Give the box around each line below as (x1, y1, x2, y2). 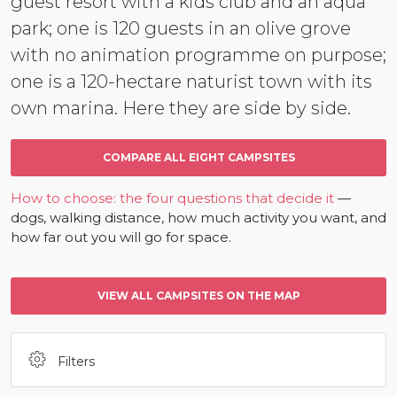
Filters (54, 354, 95, 370)
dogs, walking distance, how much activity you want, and (11, 209, 386, 226)
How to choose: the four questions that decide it (11, 190, 334, 206)
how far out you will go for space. (11, 229, 231, 245)
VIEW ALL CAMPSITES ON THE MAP (97, 289, 300, 302)
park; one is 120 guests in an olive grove (11, 18, 351, 39)
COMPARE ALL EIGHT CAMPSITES (102, 151, 295, 164)
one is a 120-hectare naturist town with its (11, 71, 372, 92)
